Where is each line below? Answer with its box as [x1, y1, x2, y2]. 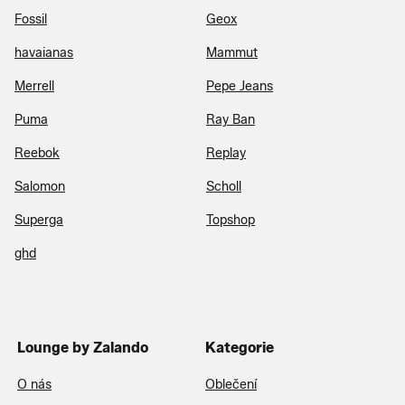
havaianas [14, 44, 73, 61]
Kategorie [205, 338, 274, 356]
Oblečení [205, 376, 257, 392]
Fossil [14, 11, 47, 27]
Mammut [206, 44, 258, 61]
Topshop [206, 212, 255, 228]
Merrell [14, 78, 54, 94]
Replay [206, 145, 246, 161]
